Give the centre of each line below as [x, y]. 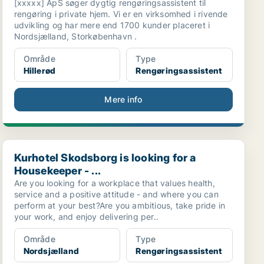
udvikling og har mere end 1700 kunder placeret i [112, 25]
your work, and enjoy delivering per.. [86, 217]
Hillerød [39, 70]
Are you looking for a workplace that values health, [114, 183]
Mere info [123, 99]
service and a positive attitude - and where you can [116, 194]
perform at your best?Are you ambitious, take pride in [120, 205]
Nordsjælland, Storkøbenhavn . [75, 36]
